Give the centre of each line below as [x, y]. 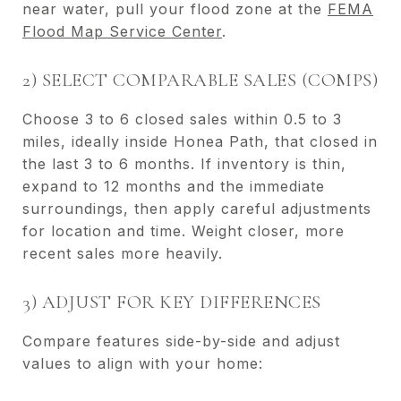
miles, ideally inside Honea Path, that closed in [200, 141]
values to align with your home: [143, 363]
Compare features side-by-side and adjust [181, 341]
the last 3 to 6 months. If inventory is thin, [184, 163]
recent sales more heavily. [123, 253]
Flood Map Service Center [122, 31]
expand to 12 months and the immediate [174, 186]
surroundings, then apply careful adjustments [197, 208]
